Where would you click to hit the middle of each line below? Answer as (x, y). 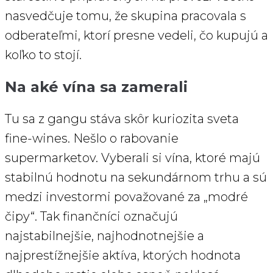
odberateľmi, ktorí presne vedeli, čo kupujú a (136, 36)
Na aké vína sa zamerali (96, 87)
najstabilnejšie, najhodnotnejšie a (105, 236)
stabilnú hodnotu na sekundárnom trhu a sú (136, 178)
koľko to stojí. (43, 55)
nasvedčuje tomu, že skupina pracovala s (126, 16)
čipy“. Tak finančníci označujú (91, 217)
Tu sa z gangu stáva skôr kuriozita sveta (122, 119)
